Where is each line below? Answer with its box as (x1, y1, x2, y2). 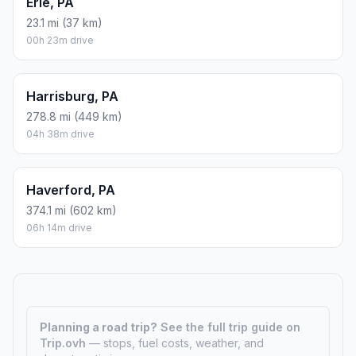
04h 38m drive (26, 128, 95, 141)
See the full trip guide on (161, 320, 300, 335)
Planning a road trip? (40, 320, 157, 335)
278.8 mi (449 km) (26, 110, 122, 124)
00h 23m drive (26, 34, 94, 47)
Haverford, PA (26, 182, 115, 199)
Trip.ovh (40, 336, 89, 350)
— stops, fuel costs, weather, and (89, 336, 264, 350)
